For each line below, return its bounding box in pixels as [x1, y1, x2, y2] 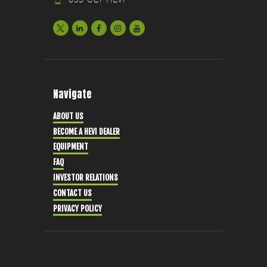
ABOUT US [53, 111, 83, 121]
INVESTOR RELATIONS [53, 173, 118, 183]
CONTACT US [53, 188, 92, 198]
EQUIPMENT [53, 142, 88, 152]
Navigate [53, 86, 92, 103]
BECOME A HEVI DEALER [53, 126, 120, 136]
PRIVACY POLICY [53, 204, 102, 214]
